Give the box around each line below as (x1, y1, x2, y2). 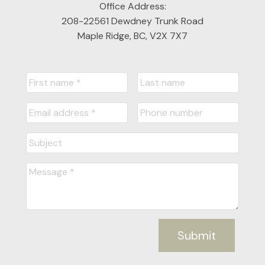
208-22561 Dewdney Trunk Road (62, 14, 203, 27)
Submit (177, 227, 216, 243)
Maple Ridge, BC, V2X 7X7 (77, 29, 188, 42)
